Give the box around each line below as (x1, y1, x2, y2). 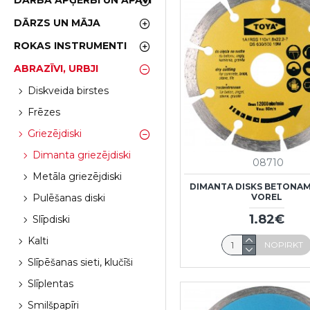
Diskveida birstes (28, 84, 109, 97)
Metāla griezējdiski (33, 170, 122, 183)
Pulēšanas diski (33, 192, 105, 204)
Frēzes (28, 106, 60, 118)
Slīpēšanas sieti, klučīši (28, 256, 133, 268)
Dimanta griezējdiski (33, 149, 131, 161)
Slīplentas (28, 277, 73, 290)
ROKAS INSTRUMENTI (14, 39, 127, 52)
